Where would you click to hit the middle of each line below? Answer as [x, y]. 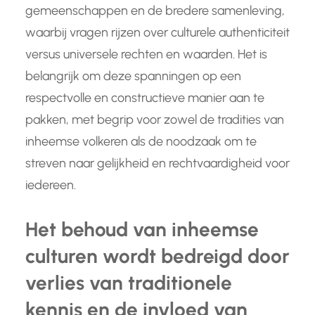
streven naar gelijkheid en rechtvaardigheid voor [157, 163]
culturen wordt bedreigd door [157, 256]
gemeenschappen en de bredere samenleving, [155, 11]
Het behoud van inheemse [142, 230]
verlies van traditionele [129, 283]
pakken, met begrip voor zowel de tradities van [155, 120]
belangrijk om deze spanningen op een [133, 76]
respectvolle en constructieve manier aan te [145, 98]
